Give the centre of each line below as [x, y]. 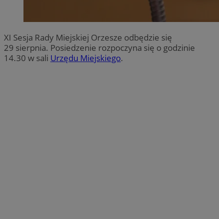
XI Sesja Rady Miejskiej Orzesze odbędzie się [88, 37]
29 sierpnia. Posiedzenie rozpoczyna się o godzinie [99, 47]
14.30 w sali [27, 58]
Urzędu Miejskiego [86, 58]
